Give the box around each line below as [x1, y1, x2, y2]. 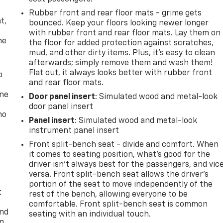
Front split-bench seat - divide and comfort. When [29, 140, 219, 149]
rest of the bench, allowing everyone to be [29, 190, 188, 199]
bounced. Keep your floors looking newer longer [29, 19, 209, 27]
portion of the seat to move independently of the [29, 180, 213, 189]
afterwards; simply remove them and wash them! [29, 59, 213, 67]
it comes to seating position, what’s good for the [29, 150, 211, 159]
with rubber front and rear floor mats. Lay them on [29, 29, 221, 37]
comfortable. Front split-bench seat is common [29, 200, 208, 209]
